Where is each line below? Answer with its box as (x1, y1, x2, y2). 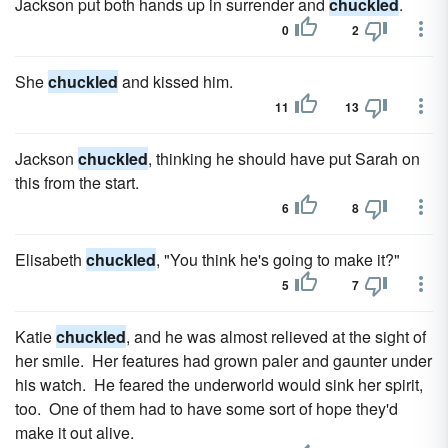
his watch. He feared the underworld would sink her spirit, (15, 373, 423, 396)
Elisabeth (15, 248, 86, 271)
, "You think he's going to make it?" (156, 248, 400, 271)
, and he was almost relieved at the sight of (126, 325, 426, 348)
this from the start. (15, 171, 139, 194)
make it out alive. (15, 421, 134, 444)
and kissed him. (118, 70, 233, 93)
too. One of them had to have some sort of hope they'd (15, 397, 398, 420)
